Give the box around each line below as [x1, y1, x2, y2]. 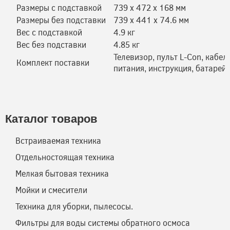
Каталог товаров [5, 112, 98, 125]
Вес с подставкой [16, 27, 82, 37]
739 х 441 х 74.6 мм [113, 14, 189, 25]
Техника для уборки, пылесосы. [15, 201, 133, 212]
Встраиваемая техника [15, 135, 101, 146]
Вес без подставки [16, 39, 86, 50]
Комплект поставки [16, 57, 89, 68]
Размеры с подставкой [16, 2, 102, 13]
